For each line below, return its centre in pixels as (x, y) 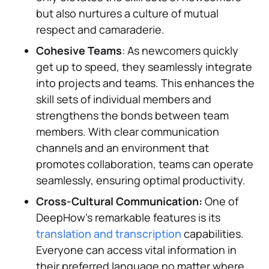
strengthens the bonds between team (132, 115)
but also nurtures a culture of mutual (127, 13)
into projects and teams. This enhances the (145, 83)
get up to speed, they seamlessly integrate (144, 66)
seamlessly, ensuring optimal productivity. (141, 180)
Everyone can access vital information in (136, 249)
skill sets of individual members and (124, 99)
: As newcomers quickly (180, 50)
